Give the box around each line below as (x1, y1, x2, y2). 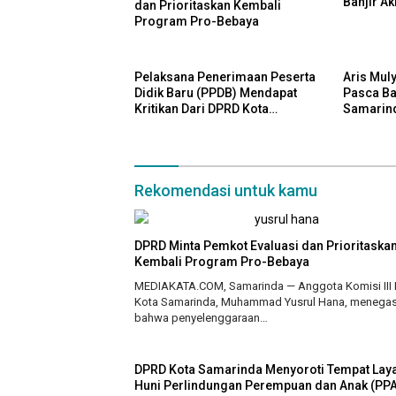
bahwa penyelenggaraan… (134, 311, 268, 325)
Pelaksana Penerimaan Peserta (134, 70, 316, 85)
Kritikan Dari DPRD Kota (134, 102, 269, 117)
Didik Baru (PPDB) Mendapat (134, 86, 297, 101)
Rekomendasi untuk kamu (134, 181, 317, 201)
